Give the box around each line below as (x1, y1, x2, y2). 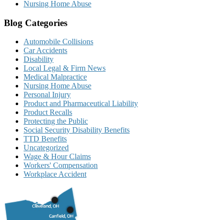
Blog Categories (4, 17, 67, 28)
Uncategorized (24, 143, 69, 152)
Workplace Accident (24, 170, 86, 179)
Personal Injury (24, 90, 71, 99)
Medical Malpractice (24, 73, 87, 82)
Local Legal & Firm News (24, 64, 106, 73)
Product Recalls (24, 108, 72, 117)
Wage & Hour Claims (24, 152, 91, 161)
